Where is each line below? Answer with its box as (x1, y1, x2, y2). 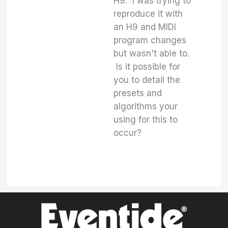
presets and (113, 88, 162, 98)
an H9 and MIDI (113, 22, 177, 32)
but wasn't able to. (113, 48, 190, 59)
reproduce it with (113, 9, 183, 19)
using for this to (113, 115, 178, 125)
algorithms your (113, 101, 178, 111)
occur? (113, 128, 142, 138)
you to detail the (113, 75, 181, 85)
